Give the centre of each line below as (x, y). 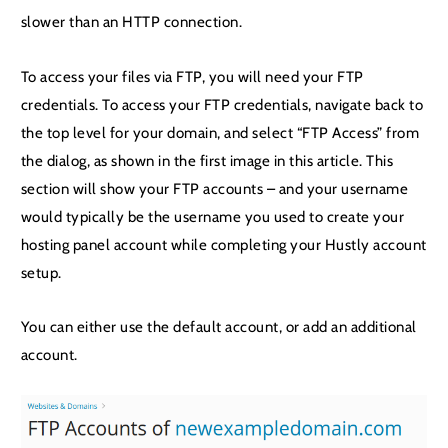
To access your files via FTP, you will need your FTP (192, 76)
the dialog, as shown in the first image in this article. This (207, 160)
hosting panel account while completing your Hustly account (223, 244)
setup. (41, 272)
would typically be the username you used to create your (212, 216)
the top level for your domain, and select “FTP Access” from (220, 132)
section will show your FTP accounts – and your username (214, 188)
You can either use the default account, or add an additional (218, 326)
